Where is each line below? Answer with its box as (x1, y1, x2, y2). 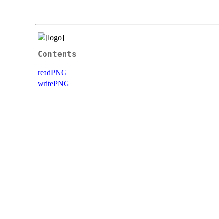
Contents (38, 49, 77, 59)
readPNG (38, 68, 67, 77)
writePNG (38, 79, 69, 88)
